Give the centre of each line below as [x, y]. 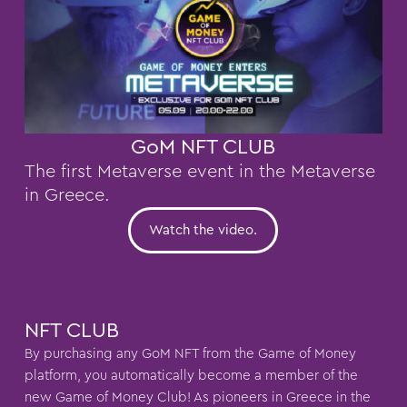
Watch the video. [203, 231]
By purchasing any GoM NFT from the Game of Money [190, 354]
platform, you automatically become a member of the [191, 376]
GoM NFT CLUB [203, 147]
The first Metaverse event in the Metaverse [199, 172]
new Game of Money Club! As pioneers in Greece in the [197, 398]
